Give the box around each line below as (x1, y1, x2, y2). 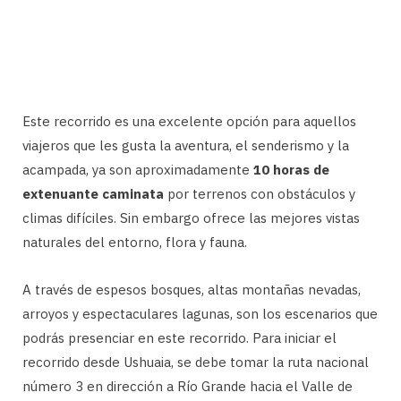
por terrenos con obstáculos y (164, 184, 355, 202)
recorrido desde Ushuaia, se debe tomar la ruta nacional (22, 353, 369, 371)
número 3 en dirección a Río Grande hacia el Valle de (22, 377, 353, 395)
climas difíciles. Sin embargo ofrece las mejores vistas (22, 209, 360, 226)
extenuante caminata (22, 184, 164, 202)
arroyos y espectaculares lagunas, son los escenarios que (22, 304, 378, 322)
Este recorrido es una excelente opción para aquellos (22, 112, 356, 130)
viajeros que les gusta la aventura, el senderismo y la (22, 136, 349, 154)
